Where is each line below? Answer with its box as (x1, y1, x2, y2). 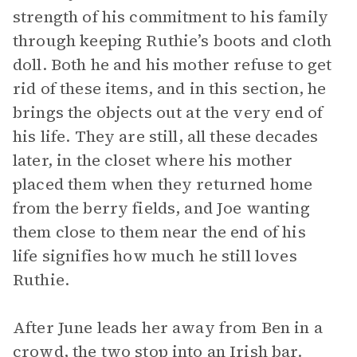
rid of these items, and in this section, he (13, 77, 327, 100)
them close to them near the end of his (13, 221, 306, 243)
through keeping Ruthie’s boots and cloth (13, 29, 331, 52)
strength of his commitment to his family (13, 6, 328, 28)
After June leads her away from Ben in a (13, 316, 323, 339)
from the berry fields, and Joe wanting (13, 197, 310, 219)
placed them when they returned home (13, 173, 313, 195)
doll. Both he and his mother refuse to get (13, 53, 332, 76)
